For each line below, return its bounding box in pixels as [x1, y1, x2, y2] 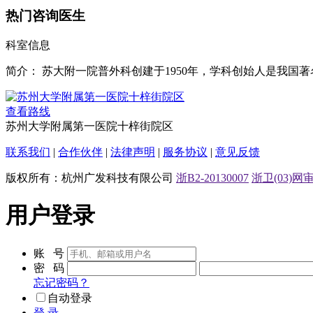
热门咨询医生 [6, 8, 85, 24]
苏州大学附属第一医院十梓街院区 [6, 119, 173, 132]
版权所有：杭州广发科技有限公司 [6, 171, 176, 184]
